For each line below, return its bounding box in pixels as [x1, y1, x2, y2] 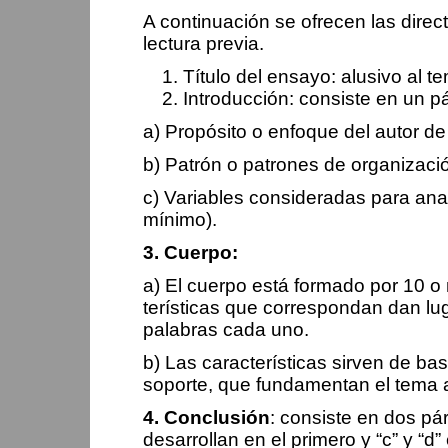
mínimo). [143, 209, 217, 230]
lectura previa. [143, 33, 264, 54]
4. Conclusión [143, 407, 270, 428]
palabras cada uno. [143, 319, 309, 340]
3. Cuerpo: [143, 242, 238, 263]
